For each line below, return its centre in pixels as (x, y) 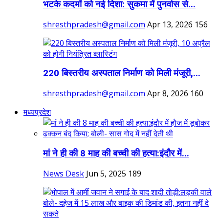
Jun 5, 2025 (106, 173)
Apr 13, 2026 (170, 24)
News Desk (64, 173)
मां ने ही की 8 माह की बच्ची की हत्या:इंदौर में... (116, 153)
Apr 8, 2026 (168, 94)
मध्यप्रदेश (37, 112)
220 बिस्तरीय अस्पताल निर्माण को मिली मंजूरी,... (122, 74)
